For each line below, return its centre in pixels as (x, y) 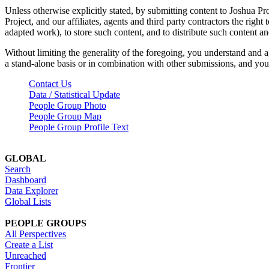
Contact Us (50, 83)
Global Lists (28, 201)
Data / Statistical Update (74, 94)
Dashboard (26, 180)
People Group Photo (68, 105)
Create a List (29, 244)
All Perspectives (35, 234)
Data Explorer (32, 190)
